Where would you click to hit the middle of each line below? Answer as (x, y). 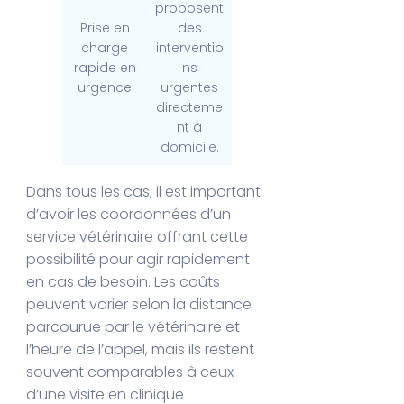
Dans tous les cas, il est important (144, 192)
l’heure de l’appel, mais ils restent (141, 350)
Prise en (105, 28)
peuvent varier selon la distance (139, 305)
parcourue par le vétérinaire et (133, 327)
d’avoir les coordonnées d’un (129, 215)
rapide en (105, 68)
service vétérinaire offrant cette (138, 237)
